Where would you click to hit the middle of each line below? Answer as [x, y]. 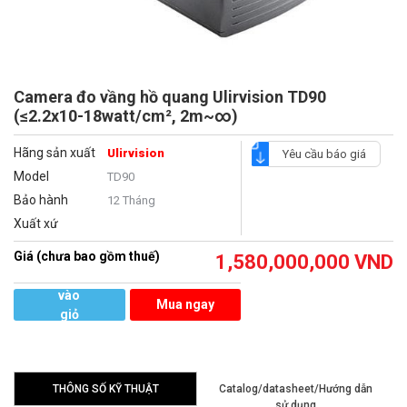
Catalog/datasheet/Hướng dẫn [295, 389]
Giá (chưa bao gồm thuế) [87, 257]
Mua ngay [185, 305]
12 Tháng [131, 201]
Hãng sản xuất [55, 153]
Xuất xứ [36, 224]
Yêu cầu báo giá [324, 154]
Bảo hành [41, 200]
